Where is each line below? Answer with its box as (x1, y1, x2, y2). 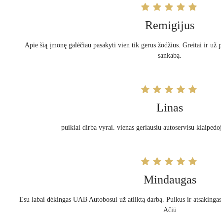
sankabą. (158, 52, 182, 59)
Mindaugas (143, 173, 196, 186)
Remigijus (145, 19, 194, 32)
